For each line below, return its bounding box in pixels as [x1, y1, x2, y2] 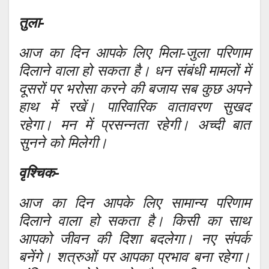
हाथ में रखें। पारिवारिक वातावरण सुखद [19, 98, 250, 115]
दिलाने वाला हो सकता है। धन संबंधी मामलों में [19, 62, 250, 79]
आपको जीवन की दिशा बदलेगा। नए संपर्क [19, 230, 250, 247]
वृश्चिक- [19, 164, 59, 181]
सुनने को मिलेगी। [19, 134, 107, 151]
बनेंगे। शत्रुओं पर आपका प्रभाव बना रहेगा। [19, 248, 250, 265]
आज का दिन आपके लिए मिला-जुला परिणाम [19, 44, 250, 61]
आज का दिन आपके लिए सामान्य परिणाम [19, 194, 250, 211]
